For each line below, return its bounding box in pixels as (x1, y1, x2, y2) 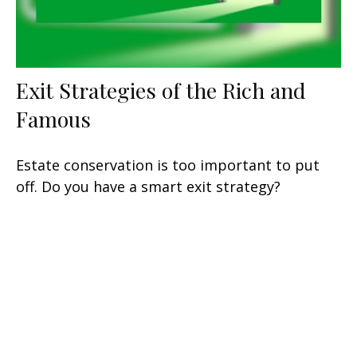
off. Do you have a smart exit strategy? (16, 177, 280, 197)
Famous (16, 104, 91, 134)
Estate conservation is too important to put (16, 155, 320, 175)
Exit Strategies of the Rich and (16, 76, 306, 105)
